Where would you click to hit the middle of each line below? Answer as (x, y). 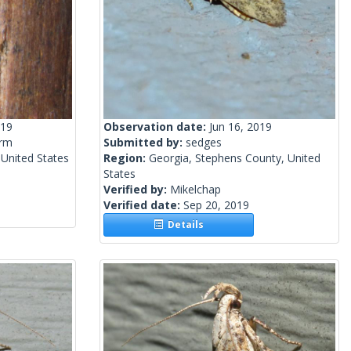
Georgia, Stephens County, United (235, 158)
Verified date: (143, 205)
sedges (204, 143)
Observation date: (156, 127)
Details (184, 225)
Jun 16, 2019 (241, 127)
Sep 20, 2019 (216, 205)
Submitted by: (145, 143)
